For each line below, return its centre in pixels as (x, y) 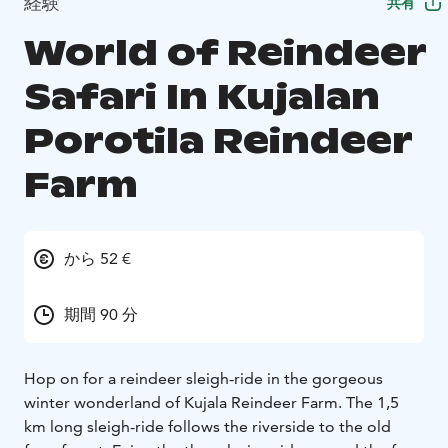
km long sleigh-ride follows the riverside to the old (207, 427)
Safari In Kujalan (202, 97)
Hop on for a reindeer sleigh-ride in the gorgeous (203, 379)
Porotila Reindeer (218, 141)
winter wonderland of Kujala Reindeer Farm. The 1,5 (211, 403)
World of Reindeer (225, 53)
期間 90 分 (101, 315)
